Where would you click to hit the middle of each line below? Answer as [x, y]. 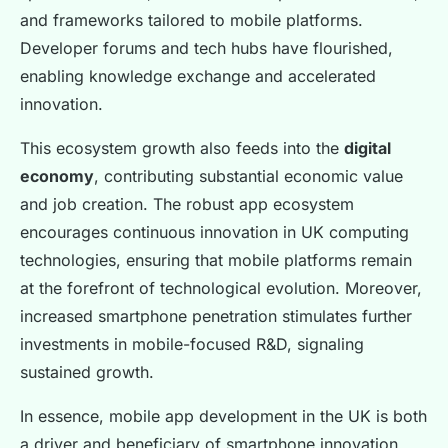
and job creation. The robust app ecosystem [187, 204]
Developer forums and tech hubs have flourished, [206, 48]
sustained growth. [87, 372]
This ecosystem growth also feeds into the [182, 148]
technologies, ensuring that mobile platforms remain [216, 260]
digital [367, 148]
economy [57, 176]
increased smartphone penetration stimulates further [216, 316]
